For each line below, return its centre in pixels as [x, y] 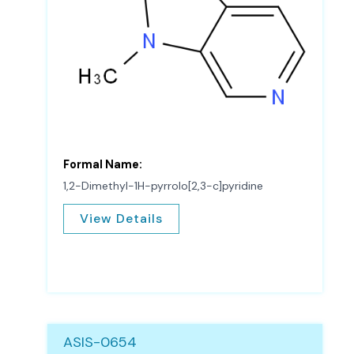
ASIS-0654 [100, 343]
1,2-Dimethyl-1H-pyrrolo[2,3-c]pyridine [163, 185]
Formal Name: [103, 164]
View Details [121, 219]
